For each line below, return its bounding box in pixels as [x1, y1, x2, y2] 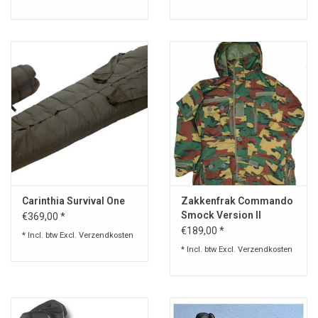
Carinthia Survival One [22, 194, 125, 207]
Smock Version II [181, 209, 261, 221]
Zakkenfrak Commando [181, 194, 293, 207]
